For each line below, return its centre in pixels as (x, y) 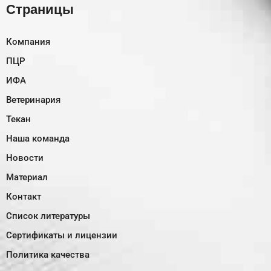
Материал (27, 178)
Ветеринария (33, 100)
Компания (28, 42)
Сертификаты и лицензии (62, 236)
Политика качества (48, 255)
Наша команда (38, 139)
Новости (25, 158)
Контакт (24, 197)
